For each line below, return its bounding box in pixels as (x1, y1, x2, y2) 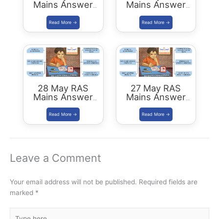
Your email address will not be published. (10, 177, 137, 186)
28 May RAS (38, 82, 89, 93)
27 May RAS (131, 82, 181, 93)
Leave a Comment (10, 151, 101, 164)
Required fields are (139, 177, 197, 186)
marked (10, 188, 35, 197)
